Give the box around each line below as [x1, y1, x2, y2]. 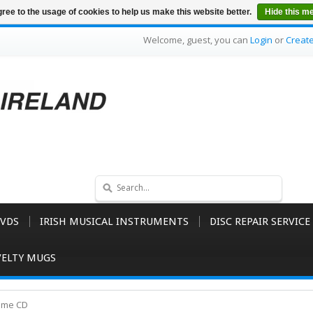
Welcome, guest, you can [143, 34, 250, 46]
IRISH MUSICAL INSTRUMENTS [40, 215, 189, 228]
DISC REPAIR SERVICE [210, 215, 310, 228]
